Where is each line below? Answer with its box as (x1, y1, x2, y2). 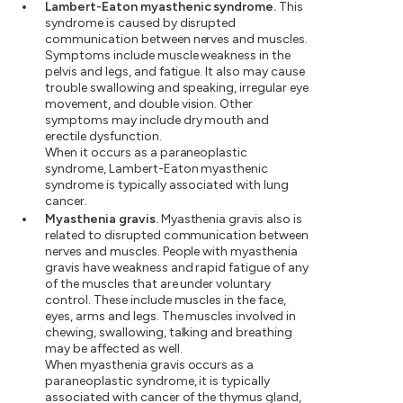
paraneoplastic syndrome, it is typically (45, 373, 271, 389)
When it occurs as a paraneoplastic (45, 145, 248, 160)
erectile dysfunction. (45, 129, 162, 144)
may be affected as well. (45, 341, 183, 356)
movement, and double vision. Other (45, 96, 254, 112)
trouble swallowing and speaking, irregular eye (45, 80, 309, 95)
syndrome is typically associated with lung (45, 177, 290, 193)
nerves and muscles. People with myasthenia (45, 244, 299, 259)
